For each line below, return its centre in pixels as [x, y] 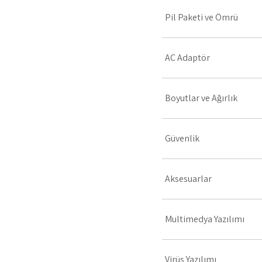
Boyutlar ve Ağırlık [201, 98]
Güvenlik [182, 138]
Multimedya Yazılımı [205, 219]
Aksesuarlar [188, 179]
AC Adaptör [187, 58]
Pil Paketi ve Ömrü [201, 17]
